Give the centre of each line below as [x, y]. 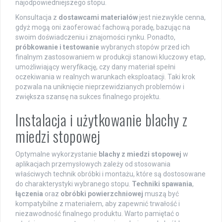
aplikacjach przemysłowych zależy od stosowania [93, 164]
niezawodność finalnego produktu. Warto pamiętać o [97, 214]
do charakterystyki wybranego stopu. [74, 184]
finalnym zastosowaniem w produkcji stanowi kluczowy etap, [111, 57]
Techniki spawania [162, 184]
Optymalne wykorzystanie [57, 154]
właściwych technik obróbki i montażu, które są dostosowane [111, 174]
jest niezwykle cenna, [172, 18]
